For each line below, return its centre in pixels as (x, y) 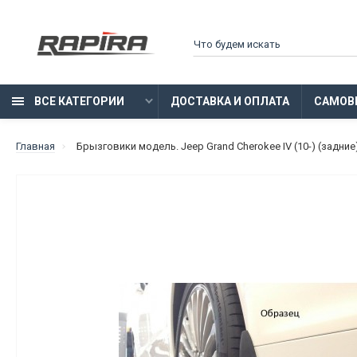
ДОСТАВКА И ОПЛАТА (230, 101)
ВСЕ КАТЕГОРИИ (78, 101)
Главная (35, 146)
